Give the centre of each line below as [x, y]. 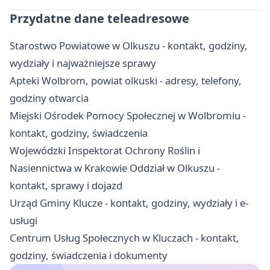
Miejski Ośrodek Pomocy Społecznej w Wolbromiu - [128, 116]
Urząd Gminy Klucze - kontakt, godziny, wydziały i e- [129, 203]
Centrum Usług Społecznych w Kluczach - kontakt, [124, 238]
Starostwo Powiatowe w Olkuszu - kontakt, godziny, [129, 46]
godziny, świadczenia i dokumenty [89, 256]
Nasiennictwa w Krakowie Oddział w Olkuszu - [115, 168]
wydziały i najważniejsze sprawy [83, 63]
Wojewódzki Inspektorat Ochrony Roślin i [105, 151]
